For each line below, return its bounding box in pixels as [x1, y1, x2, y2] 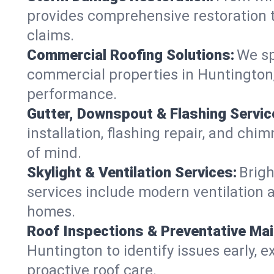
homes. [27, 202, 75, 220]
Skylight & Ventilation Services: [27, 163, 237, 181]
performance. [27, 85, 117, 103]
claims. [27, 26, 74, 44]
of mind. [27, 144, 81, 161]
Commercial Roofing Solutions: [27, 46, 234, 64]
